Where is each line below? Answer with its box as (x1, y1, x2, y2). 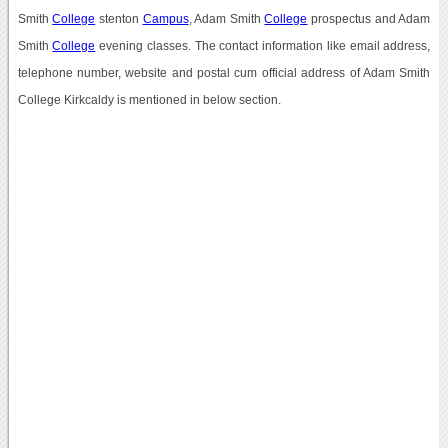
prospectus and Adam (307, 12, 431, 25)
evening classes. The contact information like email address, (95, 39, 431, 52)
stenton (95, 12, 143, 25)
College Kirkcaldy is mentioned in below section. (17, 93, 281, 106)
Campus (142, 12, 189, 25)
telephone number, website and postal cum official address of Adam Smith (17, 66, 431, 79)
